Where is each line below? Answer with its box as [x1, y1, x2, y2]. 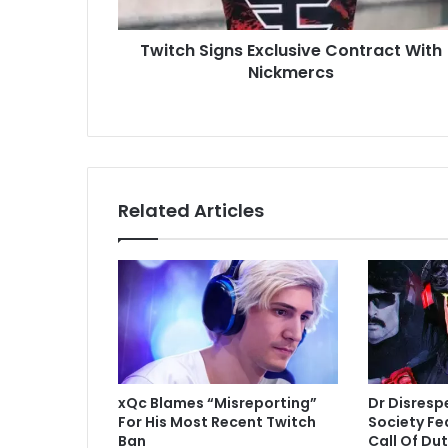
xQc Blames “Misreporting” [118, 393, 317, 414]
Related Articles [118, 198, 264, 224]
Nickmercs [247, 61, 334, 85]
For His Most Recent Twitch [118, 412, 316, 433]
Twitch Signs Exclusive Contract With [139, 39, 442, 63]
